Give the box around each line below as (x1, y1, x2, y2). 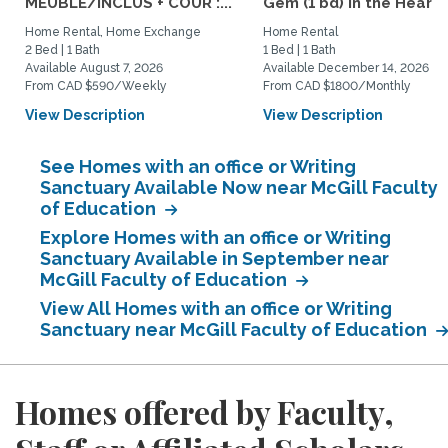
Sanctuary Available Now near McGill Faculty (40, 177, 438, 198)
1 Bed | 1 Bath (263, 43, 336, 57)
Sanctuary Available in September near (40, 248, 389, 269)
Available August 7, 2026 (25, 61, 163, 75)
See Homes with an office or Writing (40, 156, 356, 177)
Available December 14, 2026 (263, 61, 429, 75)
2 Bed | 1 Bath (25, 43, 100, 57)
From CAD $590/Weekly (25, 79, 167, 93)
